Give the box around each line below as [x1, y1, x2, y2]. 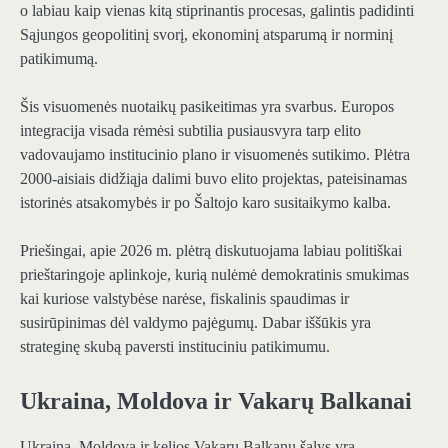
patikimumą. [20, 50, 98, 67]
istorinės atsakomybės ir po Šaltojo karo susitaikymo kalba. [20, 194, 391, 212]
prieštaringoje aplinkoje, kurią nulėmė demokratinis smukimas [20, 266, 409, 284]
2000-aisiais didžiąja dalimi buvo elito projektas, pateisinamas [20, 170, 407, 188]
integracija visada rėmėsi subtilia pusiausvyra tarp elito [20, 122, 361, 140]
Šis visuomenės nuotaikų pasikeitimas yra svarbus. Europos [20, 98, 394, 116]
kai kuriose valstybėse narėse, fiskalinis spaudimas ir [20, 290, 349, 308]
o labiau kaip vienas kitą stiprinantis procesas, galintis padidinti [20, 2, 414, 19]
